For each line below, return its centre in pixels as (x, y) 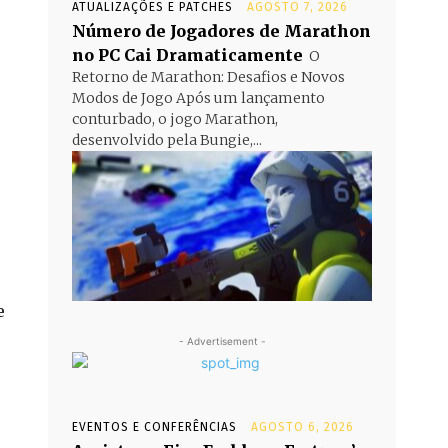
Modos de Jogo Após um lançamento (198, 98)
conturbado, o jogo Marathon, (175, 119)
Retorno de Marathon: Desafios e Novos (208, 77)
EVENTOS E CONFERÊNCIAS (154, 427)
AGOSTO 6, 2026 (302, 427)
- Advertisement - (222, 341)
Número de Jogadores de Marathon (221, 31)
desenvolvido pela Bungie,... (167, 140)
